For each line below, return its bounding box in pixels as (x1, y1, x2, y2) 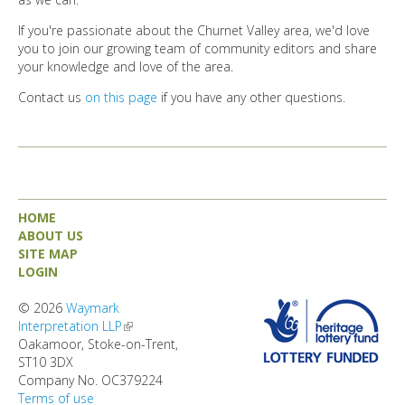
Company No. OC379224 (18, 371, 163, 389)
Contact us (18, 88, 85, 106)
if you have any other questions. (157, 88, 345, 106)
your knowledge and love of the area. (18, 57, 233, 75)
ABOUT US (18, 226, 83, 244)
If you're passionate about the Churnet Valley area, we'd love (18, 21, 370, 39)
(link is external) (122, 316, 210, 334)
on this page (85, 88, 157, 106)
